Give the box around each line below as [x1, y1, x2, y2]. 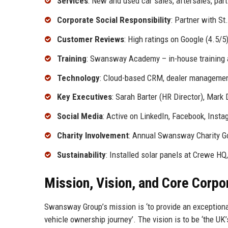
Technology [57, 72, 100, 83]
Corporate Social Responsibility [57, 15, 171, 25]
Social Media [57, 111, 103, 122]
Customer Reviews [57, 34, 124, 45]
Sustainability [57, 149, 106, 160]
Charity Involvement [57, 130, 129, 141]
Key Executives [57, 92, 112, 102]
